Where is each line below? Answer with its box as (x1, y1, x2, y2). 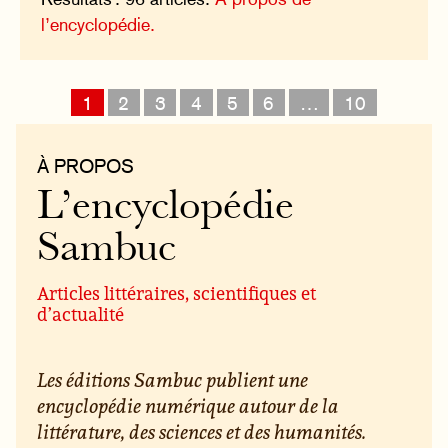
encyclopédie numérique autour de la (37, 392, 340, 420)
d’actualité (37, 301, 125, 326)
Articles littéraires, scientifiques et (37, 280, 317, 305)
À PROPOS (37, 155, 135, 178)
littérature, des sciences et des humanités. (37, 418, 367, 446)
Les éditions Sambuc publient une (37, 366, 309, 394)
